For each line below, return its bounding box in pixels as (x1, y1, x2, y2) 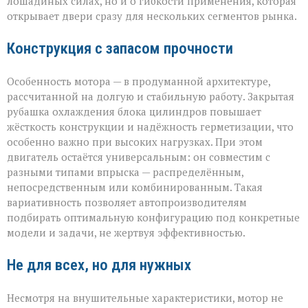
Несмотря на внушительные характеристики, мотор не (7, 291, 283, 305)
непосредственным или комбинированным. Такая (7, 180, 263, 195)
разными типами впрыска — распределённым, (7, 165, 243, 179)
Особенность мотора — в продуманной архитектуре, (7, 74, 270, 89)
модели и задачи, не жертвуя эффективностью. (7, 225, 245, 240)
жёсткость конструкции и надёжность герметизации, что (7, 120, 294, 134)
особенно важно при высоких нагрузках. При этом (7, 135, 263, 149)
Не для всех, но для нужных (7, 256, 191, 274)
